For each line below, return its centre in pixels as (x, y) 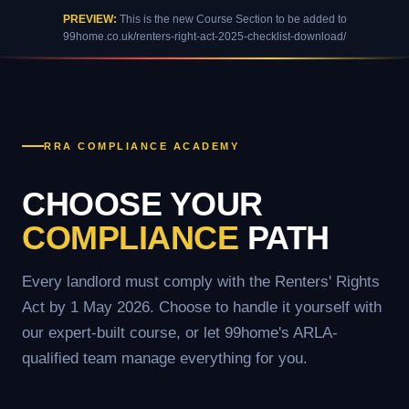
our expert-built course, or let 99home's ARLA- (180, 332)
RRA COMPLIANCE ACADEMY (142, 146)
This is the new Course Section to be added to (231, 19)
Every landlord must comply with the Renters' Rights (201, 281)
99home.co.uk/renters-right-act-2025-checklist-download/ (204, 37)
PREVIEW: (89, 19)
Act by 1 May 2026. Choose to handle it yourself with (202, 307)
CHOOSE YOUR (142, 204)
